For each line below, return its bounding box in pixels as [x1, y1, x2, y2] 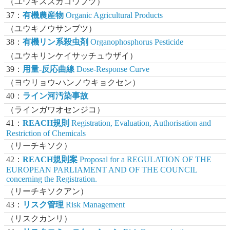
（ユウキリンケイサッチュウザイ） [6, 51, 138, 60]
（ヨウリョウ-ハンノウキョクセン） [6, 78, 141, 87]
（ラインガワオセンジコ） [6, 105, 105, 114]
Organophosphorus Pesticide [88, 37, 184, 47]
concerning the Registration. [6, 174, 98, 183]
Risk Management [64, 200, 125, 209]
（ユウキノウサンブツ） [6, 24, 97, 33]
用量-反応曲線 [23, 64, 75, 73]
